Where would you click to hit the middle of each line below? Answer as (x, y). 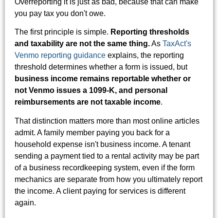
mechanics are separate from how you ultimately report (109, 179)
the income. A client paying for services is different (100, 191)
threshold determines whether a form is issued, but (101, 67)
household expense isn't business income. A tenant (102, 144)
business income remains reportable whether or (103, 79)
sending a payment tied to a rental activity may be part (107, 156)
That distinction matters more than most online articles (107, 121)
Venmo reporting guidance (60, 55)
